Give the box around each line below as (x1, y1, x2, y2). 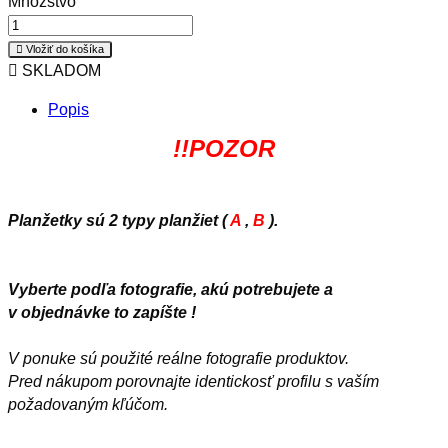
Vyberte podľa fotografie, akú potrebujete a (8, 280, 333, 298)
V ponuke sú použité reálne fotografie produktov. (8, 349, 349, 367)
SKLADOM (18, 61, 101, 79)
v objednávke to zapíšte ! (8, 303, 196, 321)
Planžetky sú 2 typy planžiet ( (8, 211, 230, 229)
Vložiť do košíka (26, 42, 104, 55)
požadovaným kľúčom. (8, 395, 168, 413)
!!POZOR (173, 134, 275, 162)
